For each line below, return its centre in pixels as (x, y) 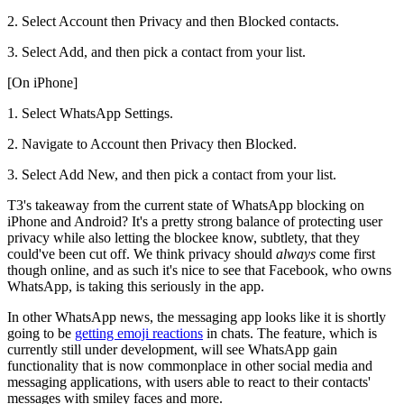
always (296, 254)
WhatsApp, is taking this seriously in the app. (136, 287)
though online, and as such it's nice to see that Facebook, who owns (199, 271)
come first (345, 254)
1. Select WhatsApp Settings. (90, 114)
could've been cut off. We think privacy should (142, 254)
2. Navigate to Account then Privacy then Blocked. (152, 144)
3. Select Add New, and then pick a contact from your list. (172, 175)
